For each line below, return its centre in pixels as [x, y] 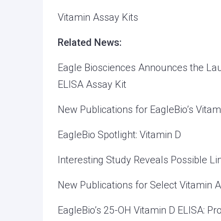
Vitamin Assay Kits [98, 17]
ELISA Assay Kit [92, 84]
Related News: [90, 42]
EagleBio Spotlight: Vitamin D [119, 135]
